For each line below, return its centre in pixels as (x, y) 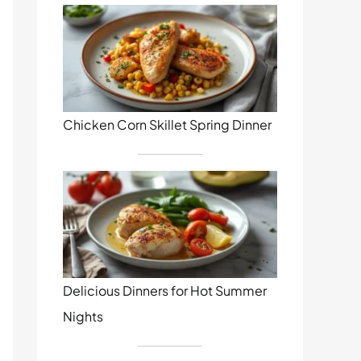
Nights (83, 317)
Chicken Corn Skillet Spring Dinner (167, 125)
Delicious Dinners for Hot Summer (165, 291)
